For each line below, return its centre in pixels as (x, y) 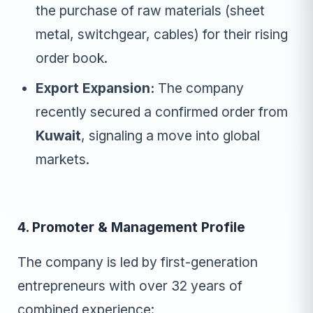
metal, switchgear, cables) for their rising (161, 35)
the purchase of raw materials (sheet (150, 11)
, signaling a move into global (170, 135)
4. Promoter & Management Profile (131, 227)
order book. (71, 58)
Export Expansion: (95, 88)
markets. (62, 159)
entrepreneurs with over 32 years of (130, 286)
